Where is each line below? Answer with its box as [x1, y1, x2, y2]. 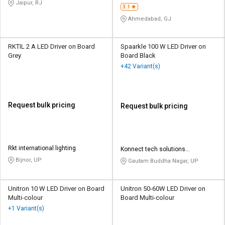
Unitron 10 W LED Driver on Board [8, 185, 104, 193]
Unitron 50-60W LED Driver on [121, 185, 205, 193]
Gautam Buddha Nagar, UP [127, 158, 198, 165]
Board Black [121, 52, 156, 60]
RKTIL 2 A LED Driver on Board [8, 43, 95, 51]
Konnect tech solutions [121, 146, 185, 153]
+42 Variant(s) [121, 63, 160, 70]
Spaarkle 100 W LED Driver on [121, 43, 206, 51]
